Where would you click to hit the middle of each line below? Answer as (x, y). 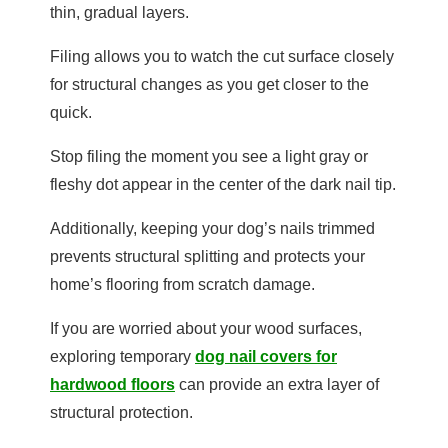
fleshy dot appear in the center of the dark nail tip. (223, 185)
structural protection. (121, 413)
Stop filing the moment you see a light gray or (209, 157)
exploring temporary (122, 357)
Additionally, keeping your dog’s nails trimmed (212, 229)
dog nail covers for (266, 357)
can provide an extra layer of (277, 385)
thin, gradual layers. (119, 13)
